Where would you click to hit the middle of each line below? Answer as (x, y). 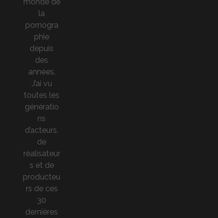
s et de (42, 165)
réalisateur (42, 153)
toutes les (42, 95)
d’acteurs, (42, 130)
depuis (42, 48)
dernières (42, 212)
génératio (42, 107)
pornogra (42, 25)
